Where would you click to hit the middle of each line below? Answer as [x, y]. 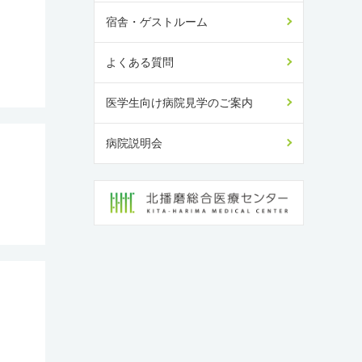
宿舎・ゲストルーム [157, 22]
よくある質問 [140, 62]
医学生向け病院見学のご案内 [179, 103]
